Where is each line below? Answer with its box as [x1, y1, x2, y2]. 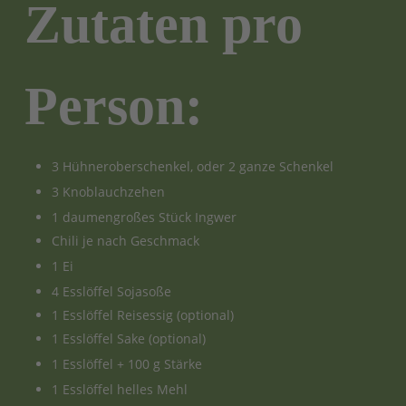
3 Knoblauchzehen [51, 182, 165, 200]
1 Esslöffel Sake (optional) [51, 329, 206, 347]
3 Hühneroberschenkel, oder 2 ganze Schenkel [51, 157, 333, 175]
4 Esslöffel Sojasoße [51, 282, 171, 300]
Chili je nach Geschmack [51, 231, 199, 249]
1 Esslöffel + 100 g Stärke [51, 354, 202, 372]
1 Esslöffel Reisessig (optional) [51, 305, 234, 324]
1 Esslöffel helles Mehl [51, 380, 188, 398]
